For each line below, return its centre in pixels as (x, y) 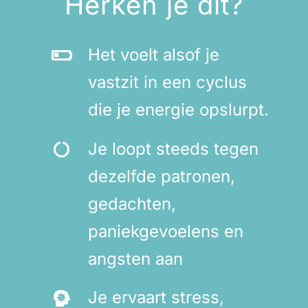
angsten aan (135, 258)
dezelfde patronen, (161, 176)
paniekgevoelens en (165, 231)
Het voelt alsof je (153, 54)
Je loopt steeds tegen (173, 148)
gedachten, (132, 203)
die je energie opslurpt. (178, 109)
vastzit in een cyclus (167, 82)
